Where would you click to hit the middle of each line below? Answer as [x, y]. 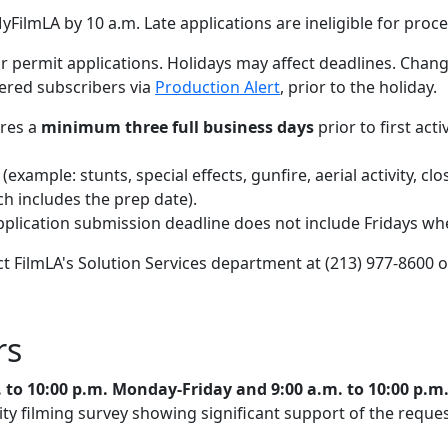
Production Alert [217, 87]
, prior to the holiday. [360, 87]
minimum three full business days [177, 127]
